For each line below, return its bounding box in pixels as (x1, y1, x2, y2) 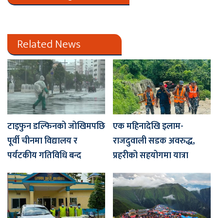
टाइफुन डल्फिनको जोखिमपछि (7, 119, 105, 134)
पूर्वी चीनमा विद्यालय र (7, 134, 77, 149)
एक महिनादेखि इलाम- (113, 119, 183, 134)
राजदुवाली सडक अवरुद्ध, (113, 134, 195, 149)
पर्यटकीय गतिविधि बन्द (7, 148, 81, 163)
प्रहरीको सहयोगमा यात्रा (113, 148, 188, 163)
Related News (17, 35, 81, 54)
